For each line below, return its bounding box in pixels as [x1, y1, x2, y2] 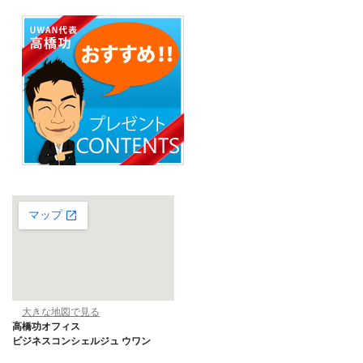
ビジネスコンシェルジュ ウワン [12, 335, 151, 348]
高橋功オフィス [12, 321, 80, 333]
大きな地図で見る [22, 306, 100, 318]
